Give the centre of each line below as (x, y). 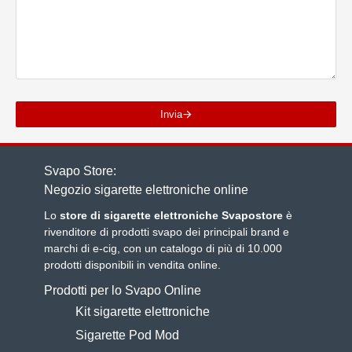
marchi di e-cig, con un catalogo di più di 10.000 (163, 248)
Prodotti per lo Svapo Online (123, 290)
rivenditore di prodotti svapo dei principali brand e (167, 232)
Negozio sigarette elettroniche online (147, 190)
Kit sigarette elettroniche (143, 312)
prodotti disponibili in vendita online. (133, 265)
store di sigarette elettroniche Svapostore (173, 215)
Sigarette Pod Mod (128, 335)
